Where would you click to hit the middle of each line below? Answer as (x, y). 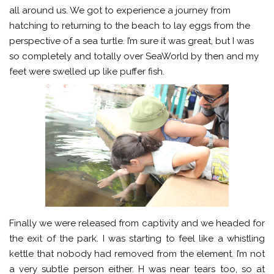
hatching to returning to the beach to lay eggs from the (130, 26)
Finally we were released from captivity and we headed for (137, 223)
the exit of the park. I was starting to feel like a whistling (137, 238)
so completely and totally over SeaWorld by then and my (134, 56)
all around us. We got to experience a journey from (120, 10)
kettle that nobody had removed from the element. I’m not (137, 254)
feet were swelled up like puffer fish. (87, 72)
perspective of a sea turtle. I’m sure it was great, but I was (131, 41)
